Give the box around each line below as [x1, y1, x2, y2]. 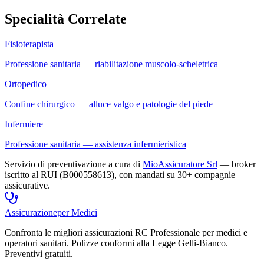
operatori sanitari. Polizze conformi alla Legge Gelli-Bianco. [5, 237, 228, 248]
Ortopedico [5, 78, 47, 89]
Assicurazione [5, 207, 57, 217]
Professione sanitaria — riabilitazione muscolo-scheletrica [5, 58, 218, 69]
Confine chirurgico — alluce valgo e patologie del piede [5, 98, 213, 109]
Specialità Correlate [5, 11, 127, 27]
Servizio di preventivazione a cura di [5, 159, 140, 169]
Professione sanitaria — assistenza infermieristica [5, 138, 186, 149]
